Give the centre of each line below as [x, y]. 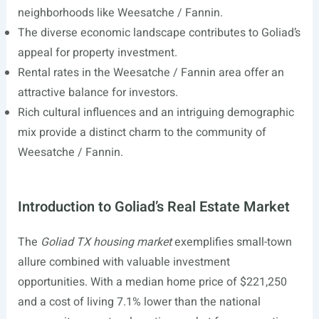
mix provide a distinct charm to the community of [142, 132]
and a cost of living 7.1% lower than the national [139, 302]
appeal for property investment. [97, 53]
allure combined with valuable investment [124, 262]
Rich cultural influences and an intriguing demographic [156, 113]
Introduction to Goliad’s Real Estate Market [153, 207]
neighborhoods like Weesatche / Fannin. [120, 13]
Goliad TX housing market [106, 242]
